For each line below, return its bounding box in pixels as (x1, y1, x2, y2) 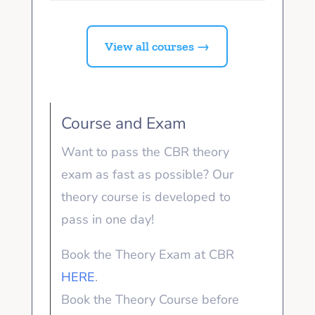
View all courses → (105, 38, 210, 54)
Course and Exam (60, 112, 186, 134)
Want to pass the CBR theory (60, 143, 229, 160)
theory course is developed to (60, 188, 231, 205)
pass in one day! (60, 210, 157, 228)
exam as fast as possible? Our (60, 165, 233, 183)
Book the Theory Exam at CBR (60, 245, 234, 263)
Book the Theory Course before (60, 290, 239, 308)
